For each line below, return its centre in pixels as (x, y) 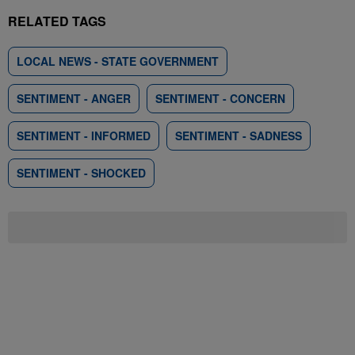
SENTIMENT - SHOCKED (81, 173)
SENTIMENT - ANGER (74, 98)
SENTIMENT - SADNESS (239, 136)
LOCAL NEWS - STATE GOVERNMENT (118, 61)
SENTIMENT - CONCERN (220, 98)
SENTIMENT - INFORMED (84, 136)
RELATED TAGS (57, 21)
